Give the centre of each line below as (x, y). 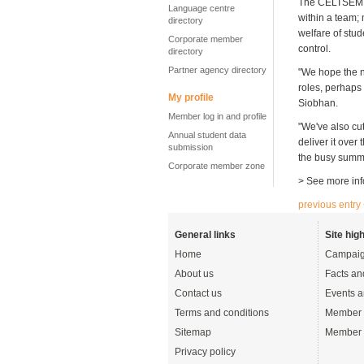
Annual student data (207, 135)
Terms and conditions (222, 313)
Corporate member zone (217, 166)
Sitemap (193, 333)
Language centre (201, 8)
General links (205, 235)
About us (194, 274)
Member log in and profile (217, 116)
